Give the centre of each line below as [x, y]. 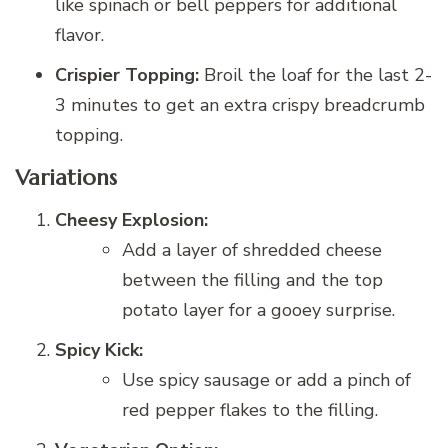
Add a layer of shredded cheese [252, 250]
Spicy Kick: [99, 350]
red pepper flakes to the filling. [250, 410]
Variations [66, 177]
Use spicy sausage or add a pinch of [266, 380]
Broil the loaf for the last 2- [315, 75]
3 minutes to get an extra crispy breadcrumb [240, 105]
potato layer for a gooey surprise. [258, 310]
